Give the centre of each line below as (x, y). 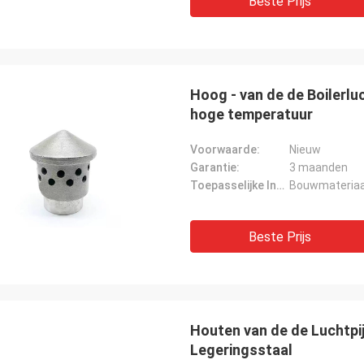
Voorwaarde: (225, 149)
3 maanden (318, 167)
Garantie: (215, 167)
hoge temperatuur (251, 114)
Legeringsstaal (241, 350)
